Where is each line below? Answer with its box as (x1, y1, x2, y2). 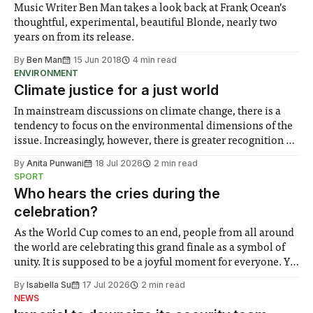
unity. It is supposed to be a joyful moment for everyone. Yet (14, 257, 299, 269)
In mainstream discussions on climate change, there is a (14, 106, 282, 118)
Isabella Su (27, 279, 71, 291)
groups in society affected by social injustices (14, 180, 230, 191)
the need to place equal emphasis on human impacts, (14, 150, 268, 162)
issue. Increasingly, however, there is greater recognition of (14, 136, 296, 147)
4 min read (133, 54, 177, 66)
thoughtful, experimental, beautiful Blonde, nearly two (14, 17, 278, 29)
